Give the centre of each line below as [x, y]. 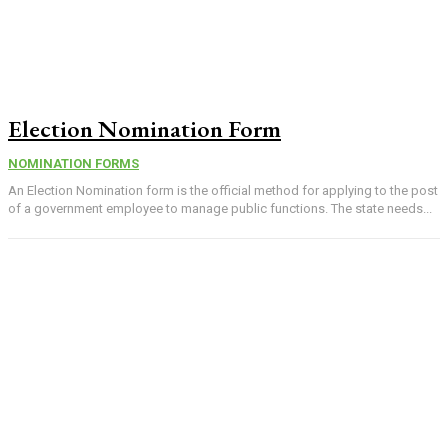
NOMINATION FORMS [73, 163]
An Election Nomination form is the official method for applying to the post [223, 190]
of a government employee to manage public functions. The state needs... [220, 208]
